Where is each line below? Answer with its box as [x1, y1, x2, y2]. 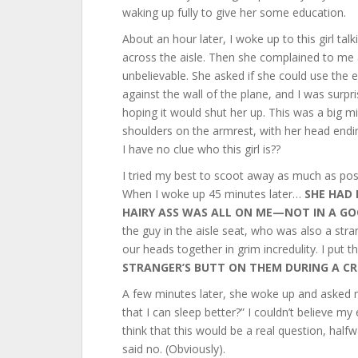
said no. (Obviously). [122, 341, 225, 356]
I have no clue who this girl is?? [122, 141, 280, 157]
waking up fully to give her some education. [122, 5, 346, 20]
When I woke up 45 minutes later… [122, 186, 304, 201]
